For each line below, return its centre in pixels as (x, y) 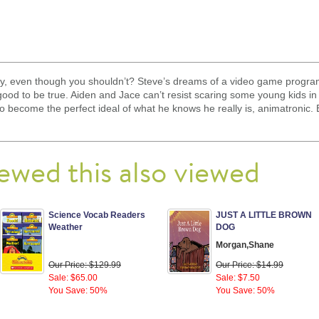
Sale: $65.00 (73, 277)
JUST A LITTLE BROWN (264, 215)
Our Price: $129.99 (85, 265)
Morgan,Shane (245, 245)
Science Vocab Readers (97, 215)
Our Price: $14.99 (250, 265)
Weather (66, 227)
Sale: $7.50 (238, 277)
